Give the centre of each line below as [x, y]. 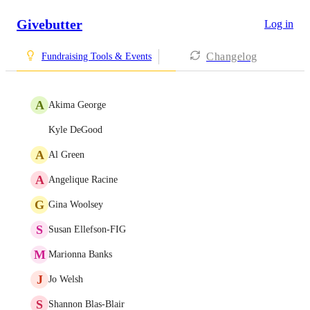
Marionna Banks [80, 254]
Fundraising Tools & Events [97, 56]
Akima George [77, 105]
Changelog [232, 56]
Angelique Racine [83, 180]
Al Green [66, 155]
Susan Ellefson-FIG [87, 229]
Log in [279, 24]
